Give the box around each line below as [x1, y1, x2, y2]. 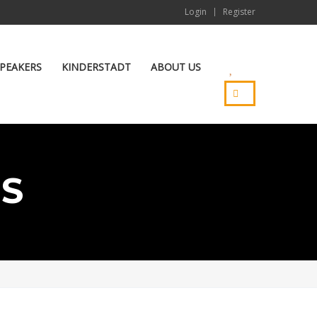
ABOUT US [151, 60, 201, 74]
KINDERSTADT [62, 60, 131, 74]
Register [223, 6, 255, 18]
